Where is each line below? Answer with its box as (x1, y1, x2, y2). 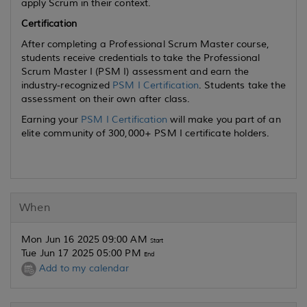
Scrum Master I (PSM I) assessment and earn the (21, 66, 249, 77)
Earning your (21, 114, 82, 125)
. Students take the (199, 79, 286, 91)
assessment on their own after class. (21, 93, 205, 105)
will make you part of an (167, 114, 281, 125)
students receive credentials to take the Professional (21, 52, 260, 64)
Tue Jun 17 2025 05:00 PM (21, 247, 144, 259)
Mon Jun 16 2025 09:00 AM (21, 234, 150, 245)
